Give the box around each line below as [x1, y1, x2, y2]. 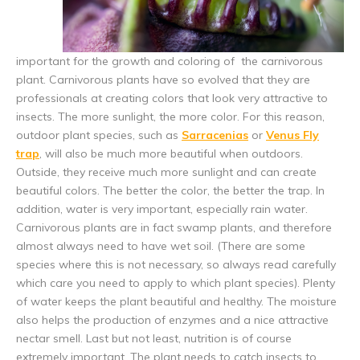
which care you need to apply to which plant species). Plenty [16, 276, 335, 291]
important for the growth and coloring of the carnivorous [16, 54, 323, 69]
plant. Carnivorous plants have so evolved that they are [16, 72, 310, 88]
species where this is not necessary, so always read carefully [16, 257, 336, 272]
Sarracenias [182, 128, 248, 143]
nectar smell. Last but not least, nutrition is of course [16, 331, 292, 346]
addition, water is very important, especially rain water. [16, 202, 308, 217]
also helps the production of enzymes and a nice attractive [16, 313, 329, 328]
